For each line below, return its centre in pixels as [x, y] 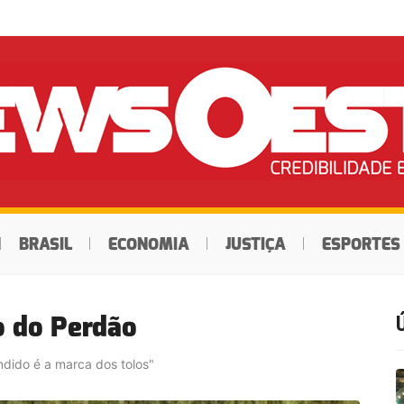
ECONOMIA [148, 244]
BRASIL [45, 244]
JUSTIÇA [255, 244]
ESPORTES [361, 244]
